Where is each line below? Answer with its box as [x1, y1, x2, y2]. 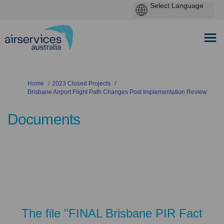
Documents [7, 111, 80, 127]
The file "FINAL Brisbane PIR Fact [21, 206, 202, 220]
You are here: [7, 79, 43, 86]
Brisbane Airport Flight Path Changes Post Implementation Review [27, 88, 207, 95]
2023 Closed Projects [52, 80, 110, 87]
